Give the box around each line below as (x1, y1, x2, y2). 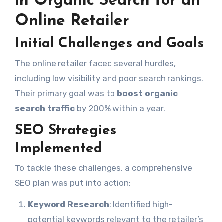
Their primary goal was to (14, 88, 117, 98)
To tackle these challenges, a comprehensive (14, 163, 192, 173)
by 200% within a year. (74, 103, 165, 113)
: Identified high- (109, 199, 173, 210)
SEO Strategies (14, 123, 116, 138)
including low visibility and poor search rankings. (14, 73, 203, 83)
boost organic (116, 88, 178, 98)
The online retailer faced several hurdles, (14, 58, 176, 68)
